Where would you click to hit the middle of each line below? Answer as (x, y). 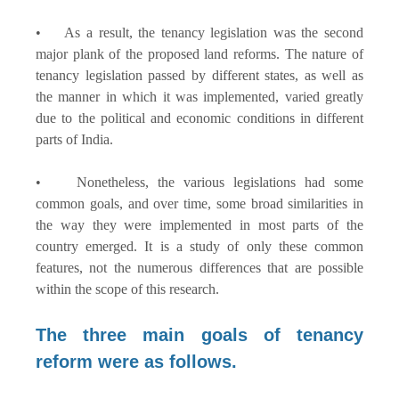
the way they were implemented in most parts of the (199, 224)
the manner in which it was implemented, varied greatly (199, 96)
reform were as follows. (139, 361)
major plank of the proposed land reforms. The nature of (199, 53)
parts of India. (76, 139)
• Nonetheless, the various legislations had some (199, 182)
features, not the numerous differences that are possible (199, 267)
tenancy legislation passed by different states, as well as (199, 75)
